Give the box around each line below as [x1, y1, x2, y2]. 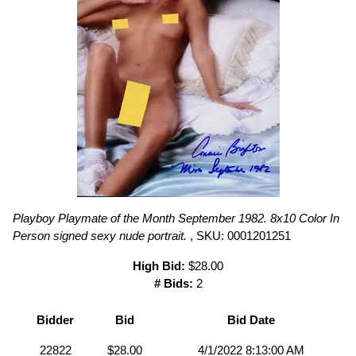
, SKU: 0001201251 [187, 228, 291, 242]
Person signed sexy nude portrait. [13, 228, 187, 242]
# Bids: [153, 276, 193, 290]
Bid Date [226, 312, 275, 327]
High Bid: [133, 258, 185, 273]
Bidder [37, 312, 74, 327]
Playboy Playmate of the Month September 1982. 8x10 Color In [13, 211, 339, 225]
